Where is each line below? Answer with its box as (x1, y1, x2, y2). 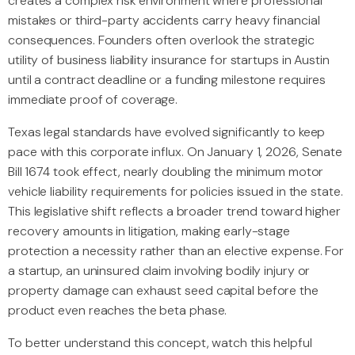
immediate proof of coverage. (8, 91, 178, 109)
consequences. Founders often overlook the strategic (8, 32, 315, 49)
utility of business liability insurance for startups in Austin (8, 52, 330, 69)
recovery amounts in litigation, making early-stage (8, 223, 290, 240)
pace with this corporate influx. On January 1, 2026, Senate (8, 143, 343, 161)
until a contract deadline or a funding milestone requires (8, 71, 326, 89)
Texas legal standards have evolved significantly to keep (8, 124, 326, 141)
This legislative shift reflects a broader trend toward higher (8, 203, 341, 220)
